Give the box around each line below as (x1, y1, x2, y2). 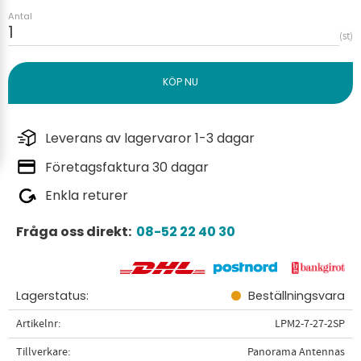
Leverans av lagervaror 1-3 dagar (45, 128, 255, 147)
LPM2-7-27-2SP (274, 315, 345, 331)
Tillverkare (16, 343, 68, 359)
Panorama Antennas (247, 343, 345, 359)
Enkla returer (45, 186, 128, 205)
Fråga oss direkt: (16, 222, 136, 242)
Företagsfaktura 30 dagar (45, 157, 209, 176)
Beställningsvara (247, 287, 345, 304)
